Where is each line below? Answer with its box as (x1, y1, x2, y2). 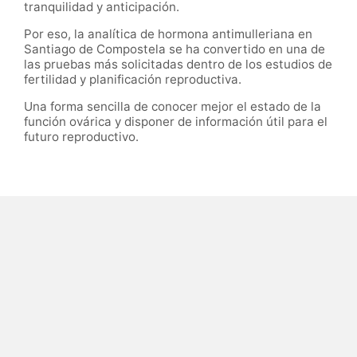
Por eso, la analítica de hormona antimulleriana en (24, 25, 312, 41)
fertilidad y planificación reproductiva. (24, 71, 241, 87)
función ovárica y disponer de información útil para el (24, 114, 328, 130)
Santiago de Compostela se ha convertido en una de (24, 41, 325, 57)
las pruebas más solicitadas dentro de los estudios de (24, 56, 332, 72)
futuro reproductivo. (24, 129, 139, 145)
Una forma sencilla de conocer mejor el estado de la (24, 99, 321, 115)
